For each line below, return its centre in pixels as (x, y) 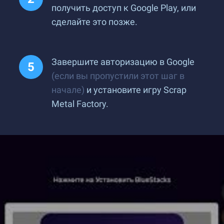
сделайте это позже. (94, 22)
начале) (68, 90)
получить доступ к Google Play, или (124, 8)
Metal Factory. (80, 104)
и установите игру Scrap (135, 90)
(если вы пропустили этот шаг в (118, 76)
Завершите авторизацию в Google (123, 62)
